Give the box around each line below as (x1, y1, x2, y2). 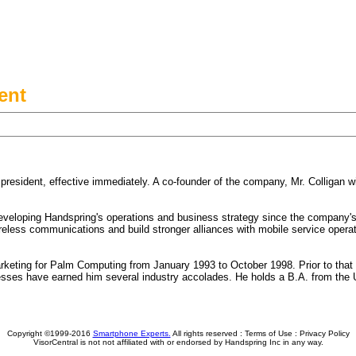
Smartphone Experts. (92, 329, 171, 338)
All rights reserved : (170, 329, 245, 338)
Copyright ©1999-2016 (6, 329, 93, 338)
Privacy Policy (299, 329, 350, 338)
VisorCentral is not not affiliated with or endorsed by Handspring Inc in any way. (33, 338, 323, 346)
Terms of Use (244, 329, 292, 338)
